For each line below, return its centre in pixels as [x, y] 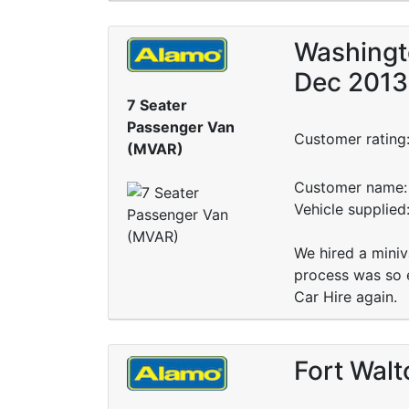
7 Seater [157, 105]
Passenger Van [181, 127]
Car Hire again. [345, 296]
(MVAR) [155, 149]
